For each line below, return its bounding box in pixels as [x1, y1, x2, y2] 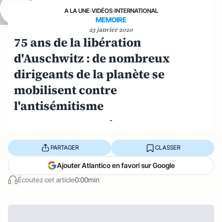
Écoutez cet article [18, 175, 75, 184]
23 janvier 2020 [89, 25, 133, 34]
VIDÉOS [91, 6, 112, 14]
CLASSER [155, 144, 180, 152]
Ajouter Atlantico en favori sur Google [57, 161, 175, 169]
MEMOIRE [96, 15, 126, 24]
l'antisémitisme [14, 97, 104, 114]
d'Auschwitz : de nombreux [14, 50, 169, 66]
